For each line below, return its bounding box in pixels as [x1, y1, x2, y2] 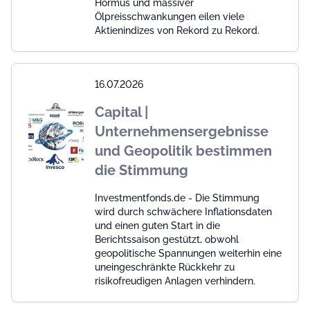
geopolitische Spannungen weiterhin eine [95, 248, 282, 259]
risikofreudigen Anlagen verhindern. [95, 275, 255, 287]
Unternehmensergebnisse [95, 123, 268, 140]
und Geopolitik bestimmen [95, 143, 272, 160]
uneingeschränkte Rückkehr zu [95, 262, 235, 273]
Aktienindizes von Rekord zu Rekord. [95, 25, 259, 37]
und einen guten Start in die [95, 220, 220, 232]
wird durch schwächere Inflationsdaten [95, 206, 272, 218]
